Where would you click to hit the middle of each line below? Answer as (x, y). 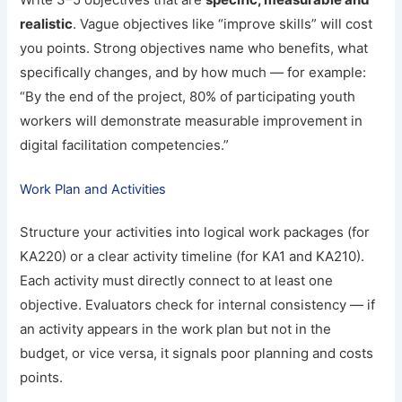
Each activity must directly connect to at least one (177, 280)
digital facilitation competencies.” (125, 144)
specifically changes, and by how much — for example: (193, 72)
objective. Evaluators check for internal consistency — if (198, 304)
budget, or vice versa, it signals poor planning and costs (197, 353)
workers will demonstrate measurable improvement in (192, 120)
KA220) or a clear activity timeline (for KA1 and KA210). (192, 256)
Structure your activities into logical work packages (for (195, 232)
